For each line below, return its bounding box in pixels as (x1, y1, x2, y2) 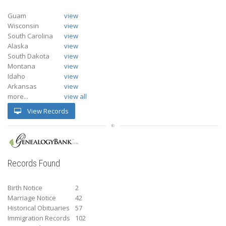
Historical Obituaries (8, 203, 70, 212)
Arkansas (8, 81, 37, 91)
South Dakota (8, 51, 49, 61)
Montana (8, 61, 35, 71)
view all (64, 91, 87, 101)
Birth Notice (8, 183, 42, 192)
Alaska (8, 41, 28, 50)
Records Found (8, 157, 60, 168)
